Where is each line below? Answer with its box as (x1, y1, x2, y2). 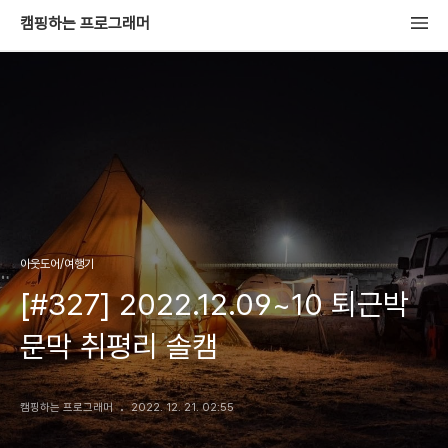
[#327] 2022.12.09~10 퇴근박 (20, 286, 409, 322)
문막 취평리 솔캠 (20, 328, 218, 364)
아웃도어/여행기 (20, 257, 94, 271)
